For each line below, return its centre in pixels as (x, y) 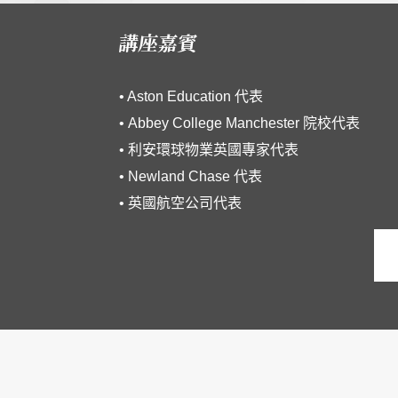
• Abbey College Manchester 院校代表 (240, 123)
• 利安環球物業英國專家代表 (209, 150)
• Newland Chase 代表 (191, 177)
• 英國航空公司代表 (181, 203)
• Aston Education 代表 (191, 97)
